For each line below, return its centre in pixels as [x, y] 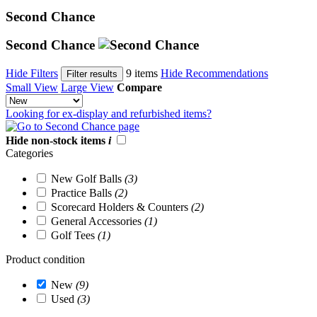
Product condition [45, 260]
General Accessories [98, 221]
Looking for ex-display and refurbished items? [109, 114]
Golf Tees [74, 236]
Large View [87, 88]
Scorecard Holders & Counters [121, 207]
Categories [29, 154]
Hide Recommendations [214, 74]
